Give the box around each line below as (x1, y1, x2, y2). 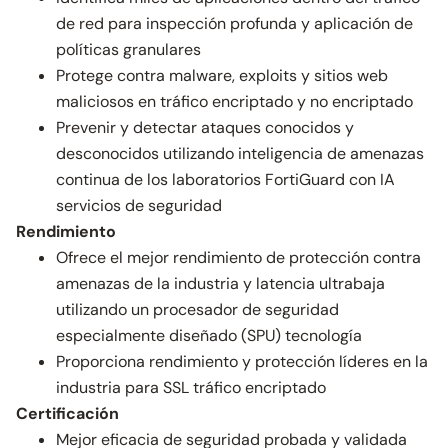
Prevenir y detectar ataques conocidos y (56, 117, 354, 138)
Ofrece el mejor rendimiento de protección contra (56, 247, 421, 268)
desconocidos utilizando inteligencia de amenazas (56, 143, 424, 164)
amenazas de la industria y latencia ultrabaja (56, 273, 385, 294)
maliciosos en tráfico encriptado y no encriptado (56, 91, 413, 112)
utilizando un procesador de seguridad (56, 299, 339, 320)
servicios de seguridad (56, 195, 222, 216)
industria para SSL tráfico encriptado (56, 377, 326, 398)
